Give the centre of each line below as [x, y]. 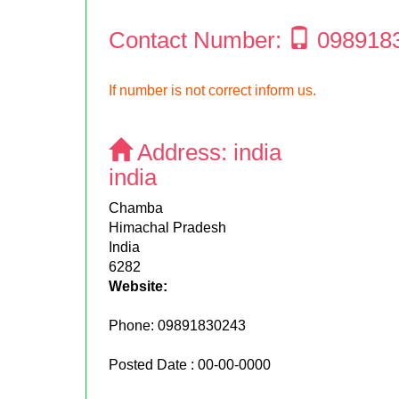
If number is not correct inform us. [213, 90]
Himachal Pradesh [168, 227]
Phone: [134, 325]
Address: [183, 152]
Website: [138, 286]
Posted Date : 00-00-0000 [190, 364]
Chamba [136, 208]
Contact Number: [199, 40]
